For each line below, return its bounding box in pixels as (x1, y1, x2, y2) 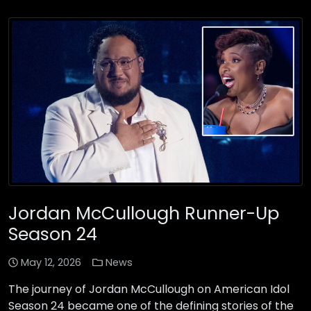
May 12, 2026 (21, 255, 82, 270)
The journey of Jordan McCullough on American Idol (8, 281, 289, 298)
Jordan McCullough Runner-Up (8, 201, 279, 226)
